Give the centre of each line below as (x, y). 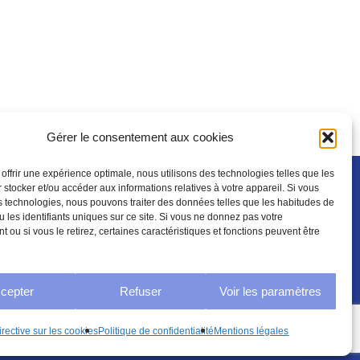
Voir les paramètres (271, 291)
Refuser (140, 291)
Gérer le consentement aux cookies (141, 137)
